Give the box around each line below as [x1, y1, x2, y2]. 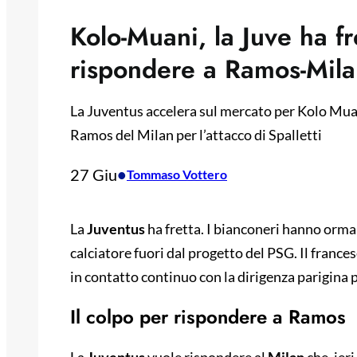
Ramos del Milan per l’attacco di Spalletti [70, 126, 322, 144]
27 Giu [70, 165, 117, 185]
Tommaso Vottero [127, 167, 227, 182]
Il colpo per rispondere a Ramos [70, 303, 346, 331]
